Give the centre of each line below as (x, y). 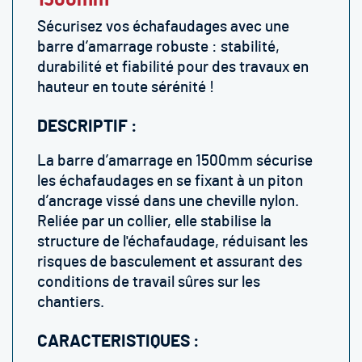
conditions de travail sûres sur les (149, 282)
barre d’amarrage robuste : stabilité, (158, 47)
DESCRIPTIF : (87, 126)
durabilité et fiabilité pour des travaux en (173, 67)
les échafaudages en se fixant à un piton (170, 181)
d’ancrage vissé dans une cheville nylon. (168, 202)
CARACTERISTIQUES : (118, 341)
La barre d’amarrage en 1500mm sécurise (175, 161)
